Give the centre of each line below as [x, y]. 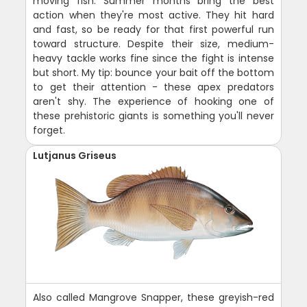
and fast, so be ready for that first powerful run [153, 29]
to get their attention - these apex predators [153, 87]
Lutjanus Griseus [75, 155]
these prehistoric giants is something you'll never [153, 115]
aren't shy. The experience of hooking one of [153, 101]
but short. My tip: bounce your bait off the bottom [153, 72]
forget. [49, 130]
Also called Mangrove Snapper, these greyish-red [153, 297]
